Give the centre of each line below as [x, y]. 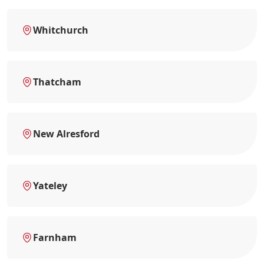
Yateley [50, 185]
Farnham [55, 237]
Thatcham [57, 82]
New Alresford [66, 133]
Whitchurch [61, 30]
